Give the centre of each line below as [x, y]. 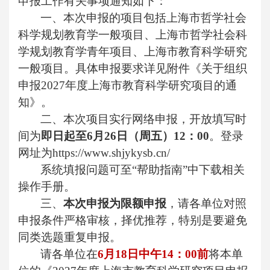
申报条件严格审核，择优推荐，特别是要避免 [133, 220]
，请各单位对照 [206, 203]
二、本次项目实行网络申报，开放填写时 [143, 119]
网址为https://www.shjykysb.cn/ [94, 153]
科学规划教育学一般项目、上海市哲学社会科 [133, 35]
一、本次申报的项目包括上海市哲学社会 [143, 18]
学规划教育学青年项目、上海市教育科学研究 [133, 52]
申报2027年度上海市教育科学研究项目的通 [127, 85]
